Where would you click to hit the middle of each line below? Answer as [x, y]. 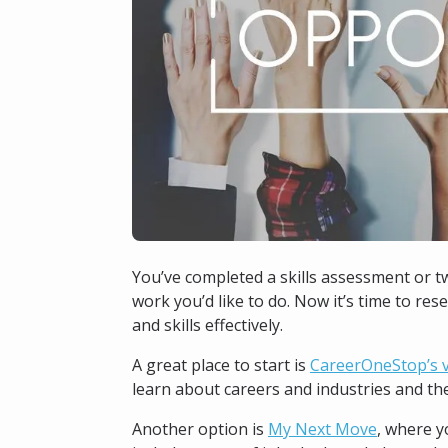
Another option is [200, 428]
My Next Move [322, 428]
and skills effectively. [207, 324]
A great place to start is [221, 364]
